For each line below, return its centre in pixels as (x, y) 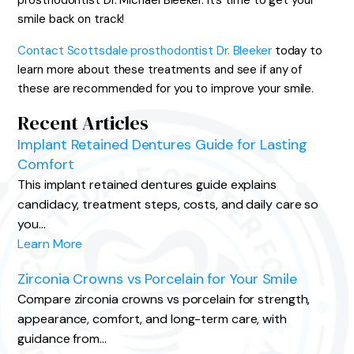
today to (297, 51)
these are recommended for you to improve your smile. (166, 88)
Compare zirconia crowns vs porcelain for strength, (164, 299)
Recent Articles (83, 123)
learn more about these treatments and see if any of (160, 70)
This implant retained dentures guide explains (147, 185)
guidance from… (62, 339)
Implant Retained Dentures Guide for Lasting (163, 145)
